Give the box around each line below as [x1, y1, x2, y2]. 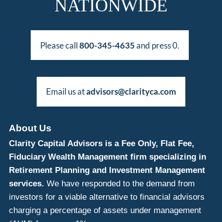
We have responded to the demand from [44, 179, 195, 189]
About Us [9, 122, 52, 133]
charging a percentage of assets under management [9, 206, 202, 216]
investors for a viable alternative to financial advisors [9, 192, 205, 202]
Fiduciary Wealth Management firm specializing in [9, 152, 207, 162]
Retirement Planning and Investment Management [9, 166, 206, 175]
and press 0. [135, 40, 179, 51]
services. [9, 179, 45, 189]
